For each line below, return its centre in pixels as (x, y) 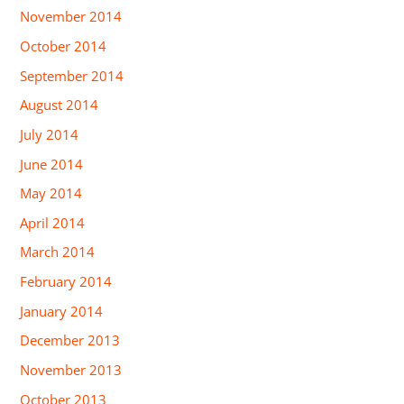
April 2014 (53, 222)
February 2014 (66, 282)
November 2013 (71, 370)
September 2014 (72, 75)
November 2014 (71, 17)
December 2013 (70, 340)
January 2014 (62, 311)
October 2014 (64, 46)
